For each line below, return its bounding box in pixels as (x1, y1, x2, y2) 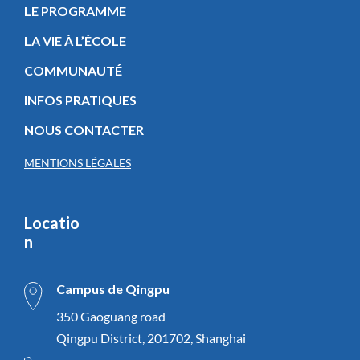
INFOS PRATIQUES (24, 92, 137, 108)
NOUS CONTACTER (24, 121, 144, 137)
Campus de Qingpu (56, 280, 170, 297)
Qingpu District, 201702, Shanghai (56, 329, 246, 346)
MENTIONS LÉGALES (24, 155, 131, 170)
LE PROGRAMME (24, 2, 126, 18)
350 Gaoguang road (56, 308, 166, 324)
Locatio (24, 212, 80, 232)
